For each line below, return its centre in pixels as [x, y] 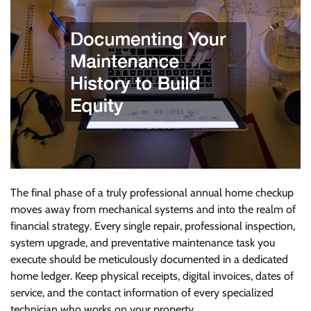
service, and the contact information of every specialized [142, 293]
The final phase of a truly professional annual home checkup [152, 193]
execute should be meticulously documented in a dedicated [149, 260]
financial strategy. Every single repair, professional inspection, [153, 226]
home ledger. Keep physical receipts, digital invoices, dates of [152, 276]
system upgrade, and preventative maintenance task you [143, 243]
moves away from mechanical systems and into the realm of [153, 210]
